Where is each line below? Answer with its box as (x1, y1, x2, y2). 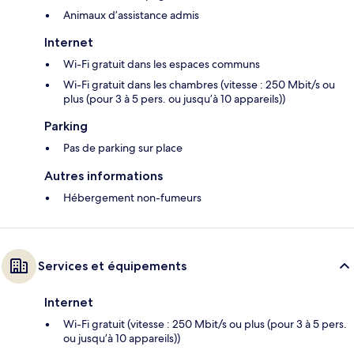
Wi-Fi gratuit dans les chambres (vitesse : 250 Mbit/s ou (63, 77, 335, 92)
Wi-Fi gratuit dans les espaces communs (63, 57, 260, 72)
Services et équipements (38, 258, 186, 274)
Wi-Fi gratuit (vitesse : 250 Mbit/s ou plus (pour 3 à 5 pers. (63, 317, 347, 332)
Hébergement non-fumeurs (63, 190, 201, 205)
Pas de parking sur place (63, 141, 183, 156)
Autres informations (44, 168, 163, 184)
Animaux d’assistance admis (63, 8, 199, 23)
